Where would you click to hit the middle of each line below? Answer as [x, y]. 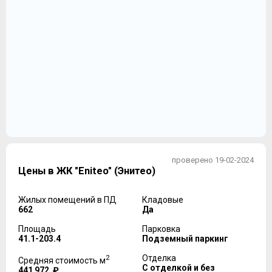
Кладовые [163, 200]
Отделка [159, 258]
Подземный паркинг [185, 239]
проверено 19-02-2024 [213, 160]
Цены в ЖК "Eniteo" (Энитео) [87, 171]
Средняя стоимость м [62, 261]
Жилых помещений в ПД [67, 200]
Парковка [161, 229]
